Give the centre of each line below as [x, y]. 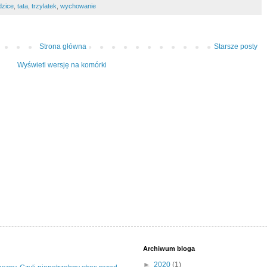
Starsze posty [236, 47]
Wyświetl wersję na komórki [62, 65]
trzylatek [44, 6]
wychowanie [78, 6]
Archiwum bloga [169, 249]
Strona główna [63, 47]
